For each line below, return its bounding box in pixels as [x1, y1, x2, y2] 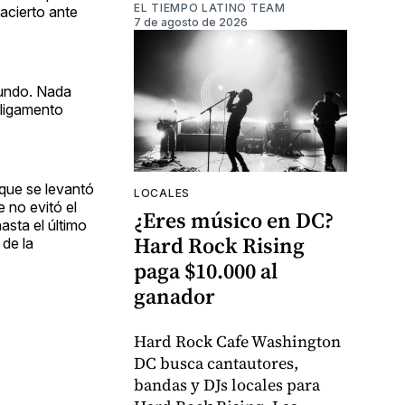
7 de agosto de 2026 [134, 15, 248, 30]
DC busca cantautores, [134, 352, 298, 375]
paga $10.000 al [134, 256, 278, 287]
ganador [134, 281, 215, 312]
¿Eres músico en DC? [134, 205, 334, 236]
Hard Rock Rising [134, 231, 305, 261]
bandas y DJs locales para [134, 373, 320, 397]
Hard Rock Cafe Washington [134, 330, 341, 353]
